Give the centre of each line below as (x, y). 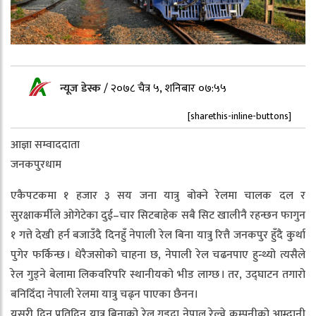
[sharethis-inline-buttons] (239, 116)
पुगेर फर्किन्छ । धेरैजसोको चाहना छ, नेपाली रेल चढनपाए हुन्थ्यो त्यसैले (158, 255)
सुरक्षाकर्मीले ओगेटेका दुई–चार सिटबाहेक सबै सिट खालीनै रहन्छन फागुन (158, 216)
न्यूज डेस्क (82, 89)
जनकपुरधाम (36, 165)
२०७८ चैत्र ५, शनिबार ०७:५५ (169, 89)
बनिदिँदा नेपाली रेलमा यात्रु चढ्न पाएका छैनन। (104, 295)
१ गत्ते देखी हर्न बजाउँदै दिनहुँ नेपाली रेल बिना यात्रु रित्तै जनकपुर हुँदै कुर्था (158, 236)
